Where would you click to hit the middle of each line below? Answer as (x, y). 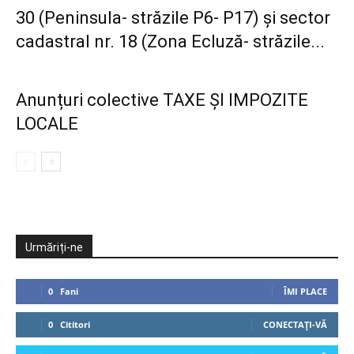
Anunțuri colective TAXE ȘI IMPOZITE (162, 100)
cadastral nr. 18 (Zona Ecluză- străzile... (170, 41)
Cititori (75, 324)
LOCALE (47, 124)
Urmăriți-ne (54, 247)
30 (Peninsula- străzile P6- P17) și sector (173, 18)
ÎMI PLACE (305, 291)
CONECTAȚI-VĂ (295, 324)
